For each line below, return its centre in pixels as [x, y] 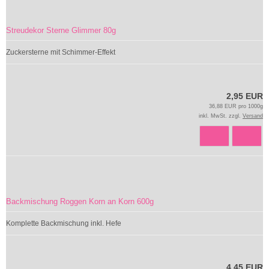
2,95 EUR [245, 96]
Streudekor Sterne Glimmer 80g [61, 30]
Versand [253, 116]
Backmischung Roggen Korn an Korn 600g [80, 201]
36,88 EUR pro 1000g [236, 106]
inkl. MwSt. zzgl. [221, 116]
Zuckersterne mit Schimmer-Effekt [61, 52]
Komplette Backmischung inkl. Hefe [64, 223]
